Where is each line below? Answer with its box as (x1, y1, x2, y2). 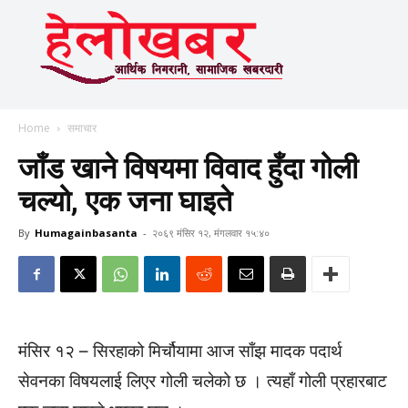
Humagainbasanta (35, 226, 138, 240)
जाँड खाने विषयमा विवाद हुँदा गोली (18, 151, 358, 186)
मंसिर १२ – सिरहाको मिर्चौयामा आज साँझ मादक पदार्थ (18, 341, 342, 362)
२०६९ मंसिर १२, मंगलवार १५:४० (152, 226, 270, 240)
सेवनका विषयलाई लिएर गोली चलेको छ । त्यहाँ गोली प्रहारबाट (18, 371, 387, 392)
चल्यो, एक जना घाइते (18, 184, 232, 219)
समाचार (67, 120, 97, 136)
